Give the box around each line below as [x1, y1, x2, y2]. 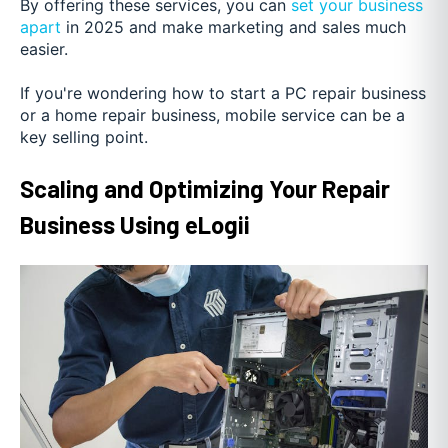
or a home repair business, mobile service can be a [20, 105, 405, 126]
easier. [20, 39, 68, 60]
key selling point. [20, 127, 148, 148]
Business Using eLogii [20, 209, 250, 239]
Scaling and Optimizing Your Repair [20, 173, 390, 203]
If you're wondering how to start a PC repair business [20, 83, 426, 104]
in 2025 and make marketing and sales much [61, 17, 406, 38]
